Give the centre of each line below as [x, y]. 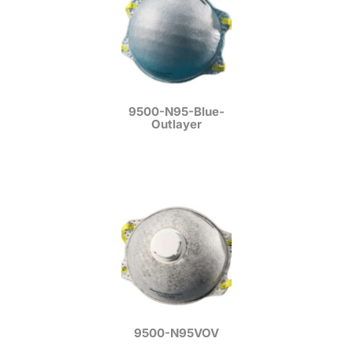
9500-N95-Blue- [176, 112]
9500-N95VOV [176, 333]
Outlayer [176, 124]
